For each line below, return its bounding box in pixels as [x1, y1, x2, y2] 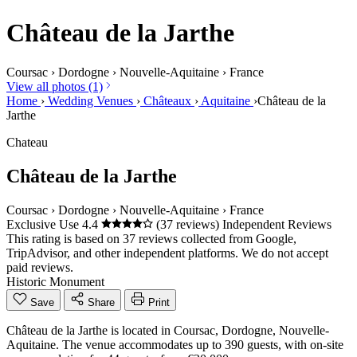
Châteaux [140, 93, 194, 108]
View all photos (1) [6, 79, 103, 93]
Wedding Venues [45, 93, 136, 108]
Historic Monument [6, 274, 104, 288]
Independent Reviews [222, 217, 331, 231]
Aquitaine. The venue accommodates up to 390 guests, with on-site [6, 337, 343, 351]
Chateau [6, 135, 48, 149]
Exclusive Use [6, 217, 82, 231]
